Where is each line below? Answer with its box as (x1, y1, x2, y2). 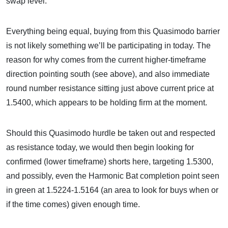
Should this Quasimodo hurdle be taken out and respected (6, 129, 215, 137)
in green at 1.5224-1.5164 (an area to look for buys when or (6, 186, 218, 194)
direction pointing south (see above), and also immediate (6, 70, 210, 78)
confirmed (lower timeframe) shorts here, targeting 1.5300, (6, 157, 213, 166)
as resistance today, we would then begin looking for (6, 143, 194, 152)
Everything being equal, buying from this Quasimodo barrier (6, 27, 220, 36)
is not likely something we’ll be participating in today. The (6, 41, 211, 50)
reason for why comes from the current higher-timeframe (6, 55, 206, 64)
